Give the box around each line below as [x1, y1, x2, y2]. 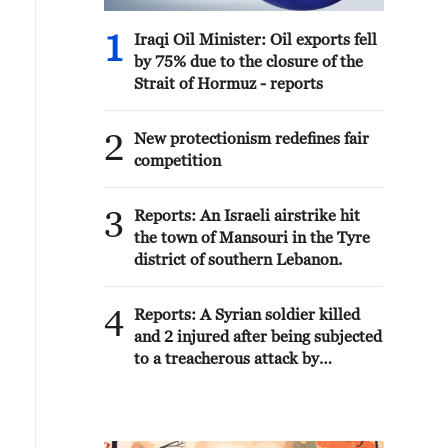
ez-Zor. [134, 393, 185, 411]
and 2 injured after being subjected [134, 327, 382, 345]
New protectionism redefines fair [134, 129, 369, 147]
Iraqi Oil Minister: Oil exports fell [134, 30, 377, 48]
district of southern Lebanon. [134, 250, 342, 268]
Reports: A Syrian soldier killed [134, 305, 360, 323]
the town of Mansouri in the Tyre [134, 228, 370, 246]
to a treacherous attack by [134, 349, 319, 367]
